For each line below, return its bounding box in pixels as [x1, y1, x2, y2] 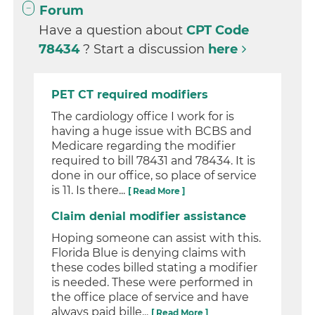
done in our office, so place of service [51, 169, 257, 183]
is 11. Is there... [51, 184, 129, 198]
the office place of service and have [51, 290, 250, 304]
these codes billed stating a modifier [51, 261, 258, 275]
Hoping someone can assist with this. [51, 231, 262, 245]
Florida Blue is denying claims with [51, 246, 247, 260]
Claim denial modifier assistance [51, 210, 247, 224]
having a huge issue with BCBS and [51, 124, 252, 139]
